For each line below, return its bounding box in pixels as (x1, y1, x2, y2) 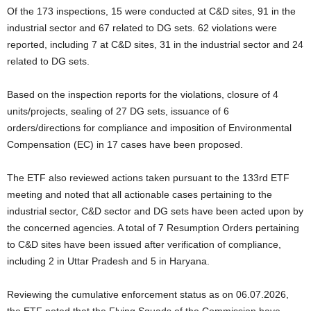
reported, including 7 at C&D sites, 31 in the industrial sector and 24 (7, 38, 303, 50)
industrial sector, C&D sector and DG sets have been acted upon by (7, 205, 303, 217)
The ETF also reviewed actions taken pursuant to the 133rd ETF (7, 171, 289, 183)
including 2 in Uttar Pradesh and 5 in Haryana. (7, 255, 210, 267)
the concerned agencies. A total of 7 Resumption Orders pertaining (7, 221, 299, 233)
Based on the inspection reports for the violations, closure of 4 (7, 88, 278, 100)
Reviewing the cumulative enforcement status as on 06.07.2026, (7, 288, 289, 300)
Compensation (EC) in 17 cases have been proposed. (7, 138, 243, 150)
